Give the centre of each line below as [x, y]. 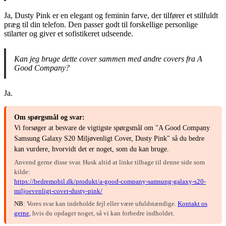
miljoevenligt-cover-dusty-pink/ [58, 191]
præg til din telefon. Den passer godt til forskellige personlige [101, 24]
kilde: [22, 172]
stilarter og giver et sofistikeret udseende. [69, 33]
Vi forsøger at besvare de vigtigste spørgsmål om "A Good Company [112, 128]
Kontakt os [192, 203]
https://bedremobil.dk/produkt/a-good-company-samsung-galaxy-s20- [110, 181]
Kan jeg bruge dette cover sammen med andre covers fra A [108, 59]
